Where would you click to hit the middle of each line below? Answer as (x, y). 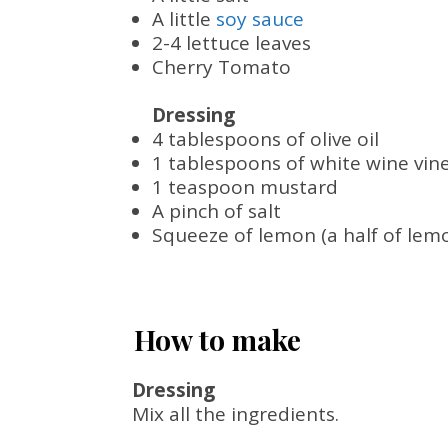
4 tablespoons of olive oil (265, 139)
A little (184, 19)
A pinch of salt (216, 211)
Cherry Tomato (221, 67)
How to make (217, 339)
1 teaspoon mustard (245, 187)
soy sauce (260, 19)
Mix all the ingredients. (235, 414)
